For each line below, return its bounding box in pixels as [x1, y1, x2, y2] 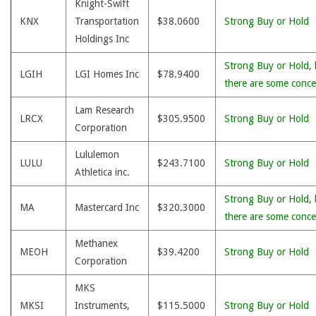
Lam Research [75, 104, 134, 116]
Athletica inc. [75, 166, 130, 178]
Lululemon [75, 149, 119, 160]
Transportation [75, 16, 139, 27]
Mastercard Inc [75, 202, 139, 213]
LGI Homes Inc [75, 68, 139, 80]
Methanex [75, 238, 118, 249]
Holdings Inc [75, 33, 129, 44]
